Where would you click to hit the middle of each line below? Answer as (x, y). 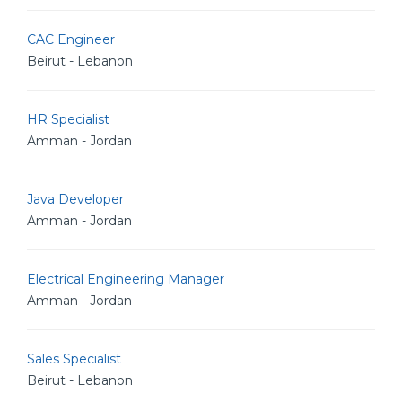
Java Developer (75, 199)
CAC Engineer (71, 39)
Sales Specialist (74, 359)
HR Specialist (68, 119)
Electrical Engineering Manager (126, 279)
